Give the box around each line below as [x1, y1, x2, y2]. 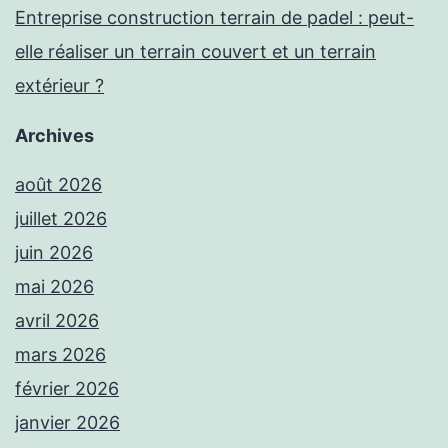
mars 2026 [15, 344, 106, 366]
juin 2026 [15, 242, 93, 264]
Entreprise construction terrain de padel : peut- [15, 7, 414, 29]
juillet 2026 [15, 208, 107, 230]
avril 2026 [15, 310, 99, 332]
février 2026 [15, 378, 119, 400]
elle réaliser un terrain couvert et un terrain [15, 41, 376, 63]
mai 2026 [15, 276, 94, 298]
